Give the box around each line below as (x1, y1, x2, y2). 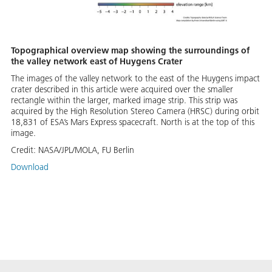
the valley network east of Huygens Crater (11, 56, 182, 67)
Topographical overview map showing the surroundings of (11, 45, 250, 56)
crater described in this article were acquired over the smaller (11, 84, 233, 95)
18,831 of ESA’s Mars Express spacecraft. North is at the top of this (11, 117, 254, 128)
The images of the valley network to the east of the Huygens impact (11, 73, 260, 84)
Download (11, 161, 49, 173)
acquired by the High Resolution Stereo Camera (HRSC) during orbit (11, 106, 259, 117)
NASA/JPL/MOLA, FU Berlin (38, 144, 134, 156)
